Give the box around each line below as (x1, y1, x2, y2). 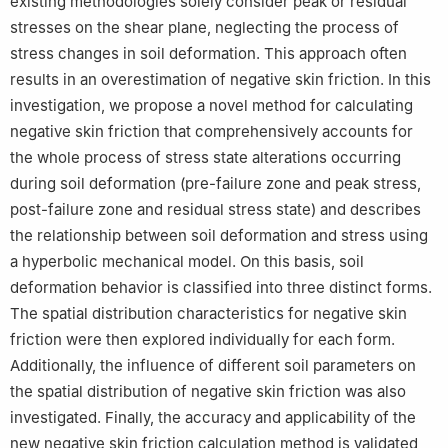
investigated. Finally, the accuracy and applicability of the (10, 408, 416, 428)
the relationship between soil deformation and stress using (10, 226, 428, 246)
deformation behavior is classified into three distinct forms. (10, 278, 432, 298)
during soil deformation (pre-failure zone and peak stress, (10, 174, 421, 194)
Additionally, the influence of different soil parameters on (10, 356, 416, 376)
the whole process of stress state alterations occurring (10, 148, 401, 168)
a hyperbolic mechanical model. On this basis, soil (10, 252, 364, 272)
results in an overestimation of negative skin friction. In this (10, 70, 431, 90)
